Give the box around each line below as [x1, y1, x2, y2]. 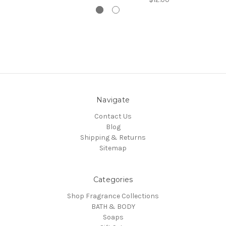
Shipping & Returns [80, 133, 146, 142]
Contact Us [94, 112, 132, 121]
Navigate [96, 95, 130, 105]
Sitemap [99, 144, 127, 153]
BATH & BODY [91, 202, 135, 211]
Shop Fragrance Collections [67, 192, 159, 201]
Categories [93, 175, 133, 185]
